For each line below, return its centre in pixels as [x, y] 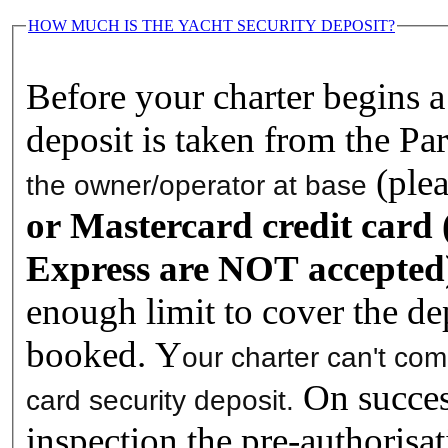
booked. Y [104, 354]
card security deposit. [160, 400]
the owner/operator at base [196, 185]
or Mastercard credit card [229, 225]
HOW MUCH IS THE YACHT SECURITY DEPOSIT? [211, 25]
